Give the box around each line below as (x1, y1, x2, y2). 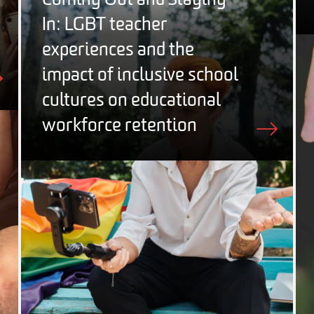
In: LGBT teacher (42, 15, 168, 35)
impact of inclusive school (42, 66, 238, 86)
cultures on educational (42, 91, 221, 111)
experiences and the (42, 41, 194, 60)
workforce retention (42, 116, 197, 136)
